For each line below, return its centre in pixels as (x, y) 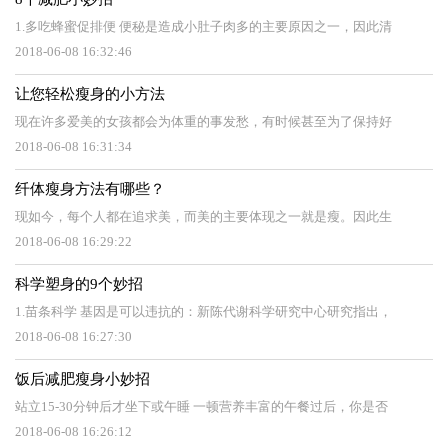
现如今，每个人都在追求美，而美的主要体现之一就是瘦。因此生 (203, 216)
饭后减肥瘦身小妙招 (82, 379)
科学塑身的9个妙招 (79, 284)
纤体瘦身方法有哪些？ (90, 189)
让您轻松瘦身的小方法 (90, 94)
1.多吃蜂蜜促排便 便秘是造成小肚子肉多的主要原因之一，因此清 (203, 26)
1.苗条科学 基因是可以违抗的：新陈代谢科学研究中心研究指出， (203, 311)
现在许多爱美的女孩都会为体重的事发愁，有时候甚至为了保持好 (203, 121)
